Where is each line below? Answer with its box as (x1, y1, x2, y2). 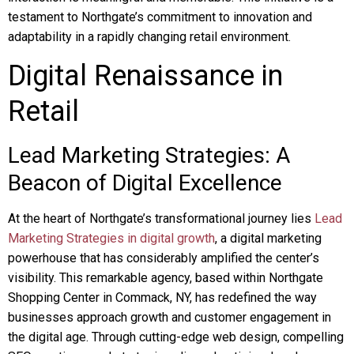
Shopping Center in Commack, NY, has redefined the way (8, 290, 317, 305)
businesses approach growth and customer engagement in (8, 310, 331, 325)
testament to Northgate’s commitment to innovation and (8, 9, 312, 24)
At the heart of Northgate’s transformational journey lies (8, 211, 314, 226)
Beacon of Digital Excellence (8, 170, 282, 196)
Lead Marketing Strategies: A (8, 142, 290, 168)
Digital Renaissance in (8, 59, 283, 92)
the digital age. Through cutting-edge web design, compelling (8, 330, 344, 345)
